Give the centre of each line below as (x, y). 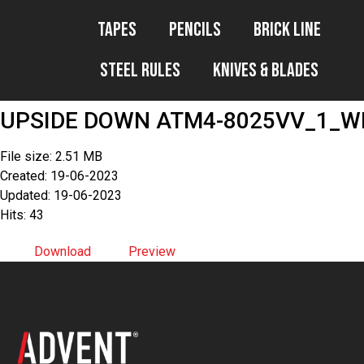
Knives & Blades (265, 70)
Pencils (195, 30)
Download (63, 251)
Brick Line (287, 30)
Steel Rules (140, 70)
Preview (152, 251)
